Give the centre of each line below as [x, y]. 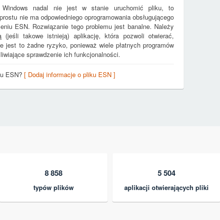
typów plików [54, 187]
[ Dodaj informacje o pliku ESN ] [70, 74]
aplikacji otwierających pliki [166, 187]
